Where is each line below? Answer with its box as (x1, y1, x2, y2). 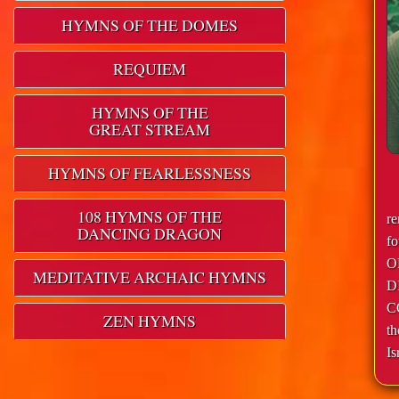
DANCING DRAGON (77, 223, 222, 245)
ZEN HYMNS (103, 310, 196, 332)
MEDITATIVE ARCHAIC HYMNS (33, 266, 266, 289)
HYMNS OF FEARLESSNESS (48, 162, 251, 184)
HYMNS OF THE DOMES (61, 14, 238, 37)
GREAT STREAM (89, 118, 210, 141)
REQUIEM (113, 58, 186, 80)
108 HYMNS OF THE (77, 206, 222, 228)
